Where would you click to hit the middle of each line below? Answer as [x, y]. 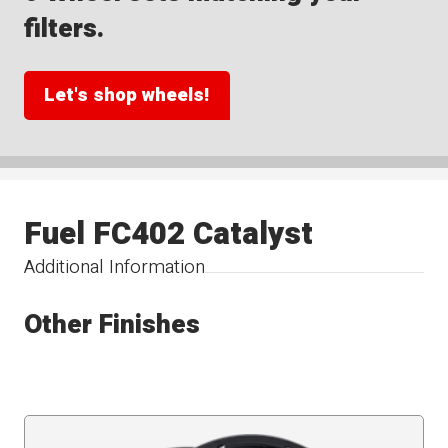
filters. [64, 28]
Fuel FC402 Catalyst [169, 234]
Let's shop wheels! [127, 95]
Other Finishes [112, 324]
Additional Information [115, 267]
